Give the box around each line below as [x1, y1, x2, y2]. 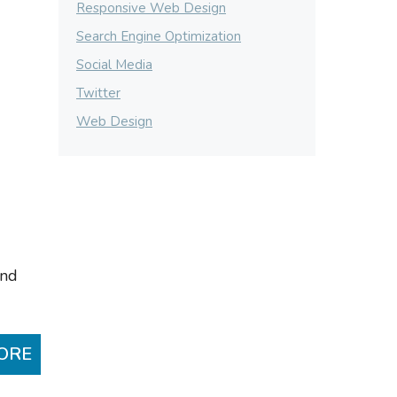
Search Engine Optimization [76, 27, 241, 45]
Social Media [76, 56, 152, 74]
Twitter [76, 84, 121, 102]
